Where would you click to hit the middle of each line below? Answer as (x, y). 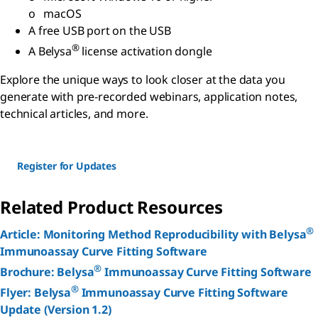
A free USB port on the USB (100, 30)
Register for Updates (67, 166)
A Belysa (50, 51)
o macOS (56, 13)
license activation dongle (146, 51)
